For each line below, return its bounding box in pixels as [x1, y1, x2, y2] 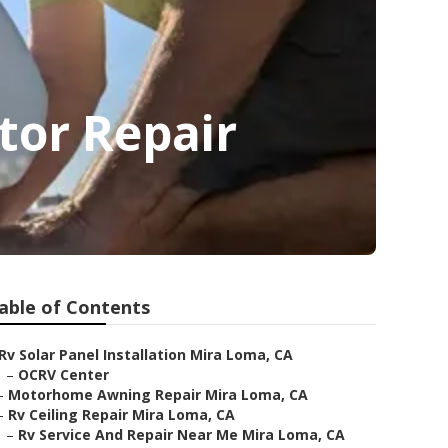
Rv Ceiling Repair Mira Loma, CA [8, 405, 235, 424]
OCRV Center [18, 365, 109, 384]
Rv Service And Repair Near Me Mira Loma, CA [18, 425, 345, 444]
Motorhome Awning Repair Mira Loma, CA [8, 385, 308, 404]
